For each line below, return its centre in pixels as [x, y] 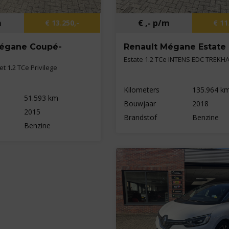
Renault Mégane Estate [175, 47]
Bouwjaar [140, 103]
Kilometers [141, 89]
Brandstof [140, 117]
